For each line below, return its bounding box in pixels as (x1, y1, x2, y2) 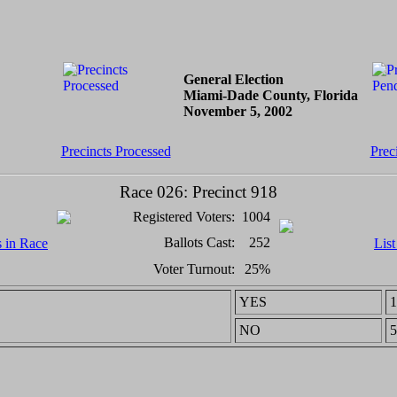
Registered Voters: (133, 209, 235, 224)
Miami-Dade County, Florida (183, 88, 358, 103)
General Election (183, 72, 284, 87)
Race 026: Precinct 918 (120, 183, 277, 201)
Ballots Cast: (164, 235, 235, 250)
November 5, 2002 (183, 104, 292, 119)
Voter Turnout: (153, 261, 235, 276)
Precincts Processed (60, 144, 171, 159)
